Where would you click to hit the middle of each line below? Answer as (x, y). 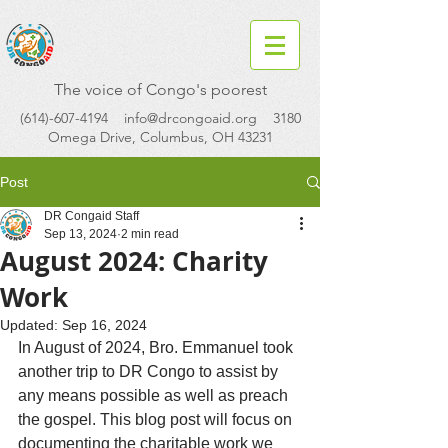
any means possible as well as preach (155, 395)
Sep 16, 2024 (104, 325)
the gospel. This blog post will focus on (157, 419)
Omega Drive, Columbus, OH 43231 (160, 137)
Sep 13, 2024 (80, 234)
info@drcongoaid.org (190, 118)
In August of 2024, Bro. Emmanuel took (157, 347)
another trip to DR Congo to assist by (150, 371)
